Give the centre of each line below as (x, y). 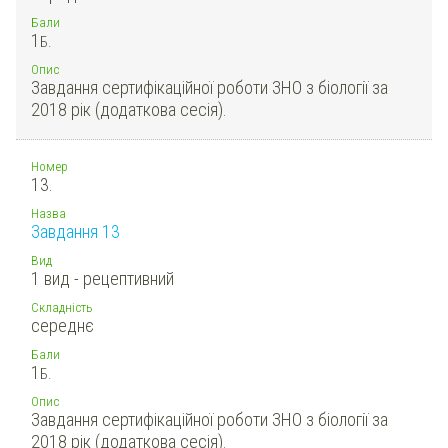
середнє (62, 325)
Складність (62, 306)
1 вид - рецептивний (102, 278)
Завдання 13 (75, 231)
